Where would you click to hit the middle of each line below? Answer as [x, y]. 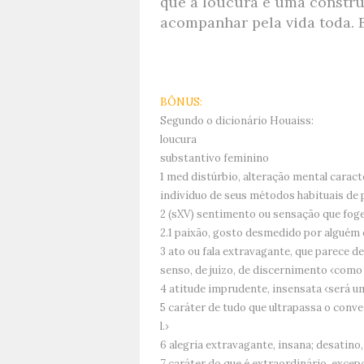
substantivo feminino [214, 158]
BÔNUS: [181, 102]
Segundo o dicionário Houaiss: [237, 121]
